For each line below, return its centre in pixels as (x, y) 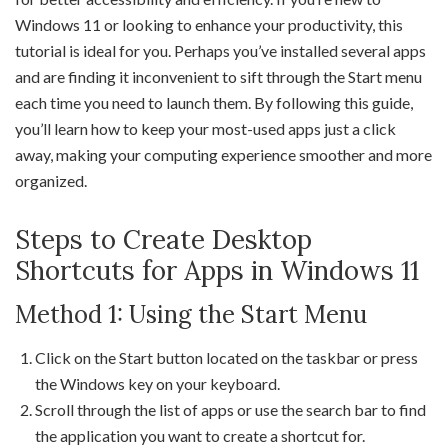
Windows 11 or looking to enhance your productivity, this (209, 24)
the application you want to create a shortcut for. (200, 435)
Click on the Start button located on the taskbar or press (226, 357)
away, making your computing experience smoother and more (223, 154)
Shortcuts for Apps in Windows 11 (217, 270)
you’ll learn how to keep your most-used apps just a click (205, 128)
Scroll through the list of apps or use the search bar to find (230, 409)
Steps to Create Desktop (163, 239)
